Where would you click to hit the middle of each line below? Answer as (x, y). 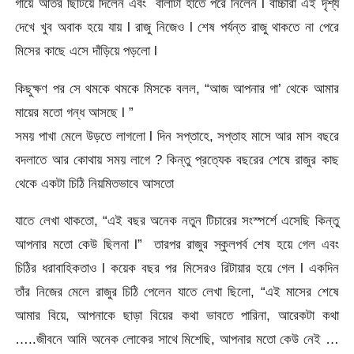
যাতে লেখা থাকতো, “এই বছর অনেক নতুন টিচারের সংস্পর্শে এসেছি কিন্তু (177, 220)
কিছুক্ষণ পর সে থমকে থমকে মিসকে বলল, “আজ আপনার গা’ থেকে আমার (177, 88)
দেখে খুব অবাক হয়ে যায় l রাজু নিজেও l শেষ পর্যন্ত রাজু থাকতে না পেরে (177, 27)
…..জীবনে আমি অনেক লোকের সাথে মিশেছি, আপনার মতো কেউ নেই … (177, 339)
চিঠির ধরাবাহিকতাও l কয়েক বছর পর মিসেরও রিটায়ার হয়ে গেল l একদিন (177, 267)
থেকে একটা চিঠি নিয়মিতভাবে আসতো (95, 183)
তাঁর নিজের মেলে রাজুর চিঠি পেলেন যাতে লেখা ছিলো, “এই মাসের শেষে (177, 291)
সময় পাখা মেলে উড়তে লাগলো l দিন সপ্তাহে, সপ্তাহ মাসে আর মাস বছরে (177, 136)
